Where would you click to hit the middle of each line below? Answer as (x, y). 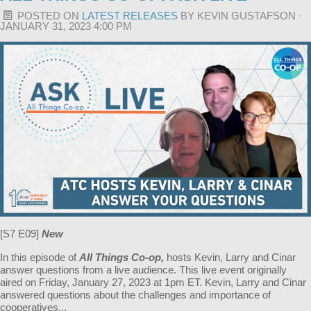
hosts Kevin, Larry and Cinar (231, 257)
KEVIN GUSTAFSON (246, 16)
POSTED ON (48, 16)
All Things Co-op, (123, 257)
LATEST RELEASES (130, 16)
